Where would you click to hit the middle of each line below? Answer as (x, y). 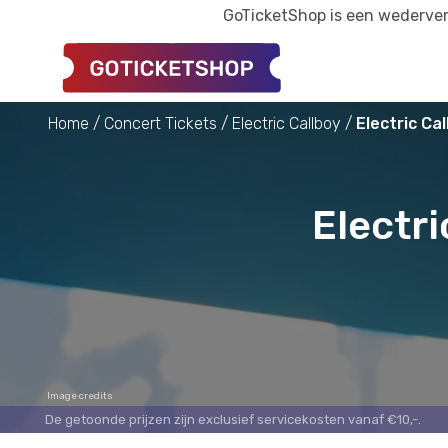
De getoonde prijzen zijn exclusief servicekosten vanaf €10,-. (233, 419)
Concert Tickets (160, 123)
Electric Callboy (286, 123)
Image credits (80, 395)
